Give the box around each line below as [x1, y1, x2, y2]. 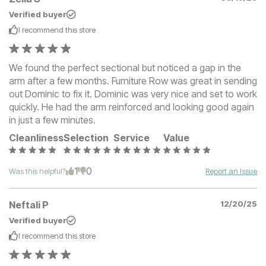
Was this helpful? [9, 166, 66, 176]
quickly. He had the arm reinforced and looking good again [9, 101, 254, 113]
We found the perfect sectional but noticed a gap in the [9, 62, 241, 74]
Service [113, 132, 150, 144]
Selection [64, 132, 109, 144]
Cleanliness [9, 132, 64, 144]
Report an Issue [205, 166, 257, 176]
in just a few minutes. [9, 114, 96, 126]
